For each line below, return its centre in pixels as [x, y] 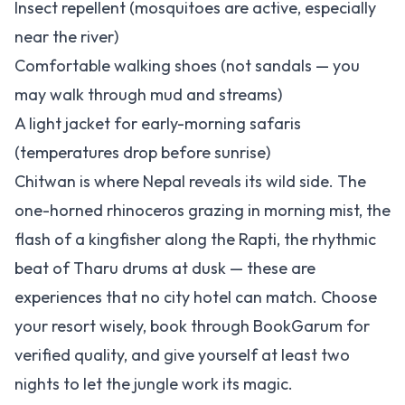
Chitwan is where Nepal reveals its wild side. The [190, 181]
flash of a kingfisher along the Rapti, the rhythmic [195, 239]
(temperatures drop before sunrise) [142, 152]
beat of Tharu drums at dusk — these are [165, 268]
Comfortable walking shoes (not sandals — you [187, 66]
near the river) [66, 37]
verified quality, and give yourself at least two [182, 355]
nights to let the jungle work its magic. [154, 384]
